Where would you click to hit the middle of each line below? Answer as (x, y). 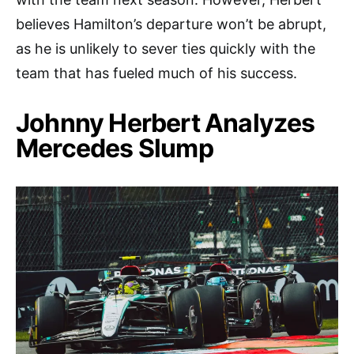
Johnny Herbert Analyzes (166, 123)
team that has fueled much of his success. (156, 73)
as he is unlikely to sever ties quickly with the (166, 49)
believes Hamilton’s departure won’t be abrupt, (171, 24)
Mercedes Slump (115, 149)
